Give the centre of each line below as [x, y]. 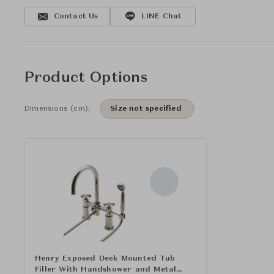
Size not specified [146, 109]
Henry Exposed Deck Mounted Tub [105, 258]
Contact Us [76, 17]
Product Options [86, 78]
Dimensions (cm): [57, 109]
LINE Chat [161, 17]
